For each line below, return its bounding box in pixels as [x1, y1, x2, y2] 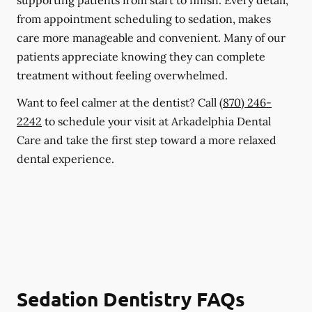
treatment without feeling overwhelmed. [17, 68, 228, 82]
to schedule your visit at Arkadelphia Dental [42, 114, 271, 128]
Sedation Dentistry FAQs [17, 286, 245, 311]
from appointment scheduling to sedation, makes [17, 12, 271, 26]
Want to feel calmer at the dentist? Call [17, 95, 219, 109]
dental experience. [17, 152, 114, 166]
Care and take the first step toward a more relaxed [17, 133, 276, 147]
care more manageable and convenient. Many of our [17, 31, 286, 45]
